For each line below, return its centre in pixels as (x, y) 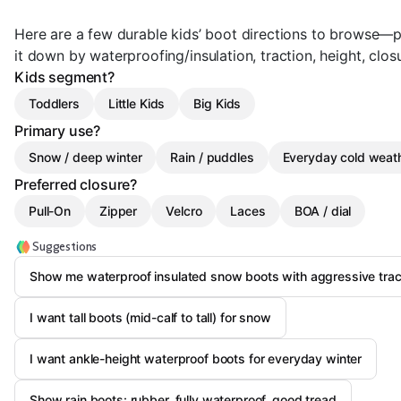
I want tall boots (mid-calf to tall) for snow (150, 317)
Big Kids (218, 103)
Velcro (184, 211)
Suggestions (65, 247)
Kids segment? (64, 77)
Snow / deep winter (85, 157)
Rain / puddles (212, 157)
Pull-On (50, 211)
